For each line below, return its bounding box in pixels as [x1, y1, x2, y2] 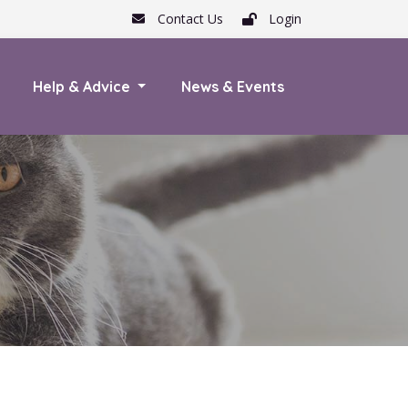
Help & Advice [32, 76, 134, 96]
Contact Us [154, 10, 223, 27]
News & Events [180, 76, 284, 96]
